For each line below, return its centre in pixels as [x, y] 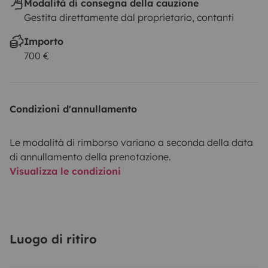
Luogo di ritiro [53, 239]
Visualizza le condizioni [65, 171]
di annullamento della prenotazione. [90, 156]
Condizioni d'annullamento [73, 109]
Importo [44, 41]
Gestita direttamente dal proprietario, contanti [129, 17]
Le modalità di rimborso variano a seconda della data [131, 142]
